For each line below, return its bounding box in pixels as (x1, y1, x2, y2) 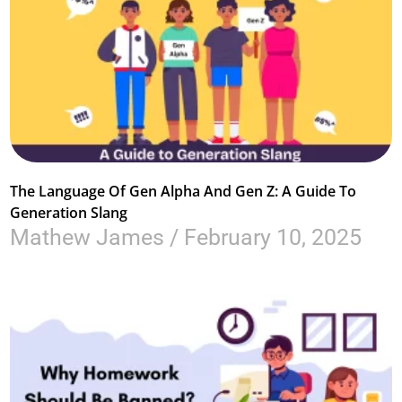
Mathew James (10, 224, 170, 251)
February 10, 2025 (179, 224, 363, 251)
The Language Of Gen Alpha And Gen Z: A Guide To (10, 181, 357, 202)
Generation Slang (10, 203, 128, 223)
